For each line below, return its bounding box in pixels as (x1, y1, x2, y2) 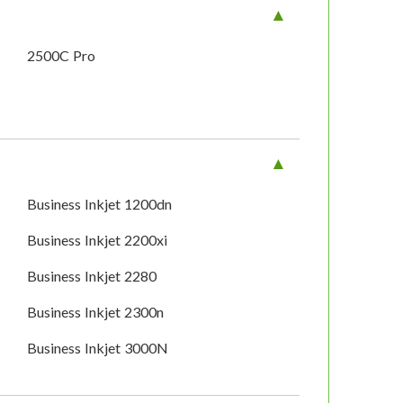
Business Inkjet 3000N (27, 339, 169, 357)
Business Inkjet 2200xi (27, 231, 168, 249)
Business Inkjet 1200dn (27, 195, 173, 213)
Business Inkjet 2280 (27, 267, 157, 285)
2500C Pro (27, 47, 96, 65)
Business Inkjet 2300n (27, 303, 165, 321)
